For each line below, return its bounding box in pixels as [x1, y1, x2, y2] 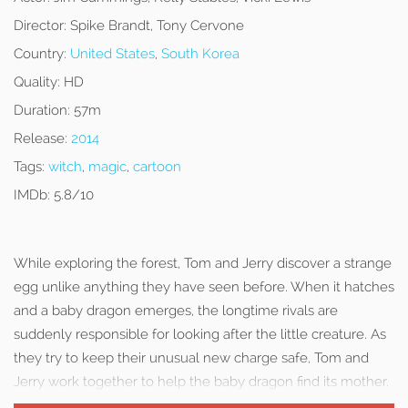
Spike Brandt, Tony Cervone [66, 17, 244, 34]
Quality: [14, 74, 60, 90]
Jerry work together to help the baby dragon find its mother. [14, 373, 389, 390]
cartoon [133, 158, 181, 175]
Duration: [14, 102, 70, 118]
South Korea [161, 46, 240, 62]
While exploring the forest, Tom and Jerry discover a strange [14, 255, 392, 271]
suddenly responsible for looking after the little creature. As [14, 326, 386, 342]
